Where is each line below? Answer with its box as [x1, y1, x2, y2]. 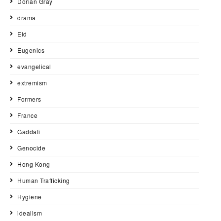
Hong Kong [17, 160, 50, 169]
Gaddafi [17, 127, 40, 136]
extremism [17, 78, 47, 87]
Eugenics [17, 46, 44, 55]
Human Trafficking [17, 176, 70, 185]
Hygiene [17, 192, 42, 201]
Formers [17, 95, 41, 104]
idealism [17, 209, 42, 218]
